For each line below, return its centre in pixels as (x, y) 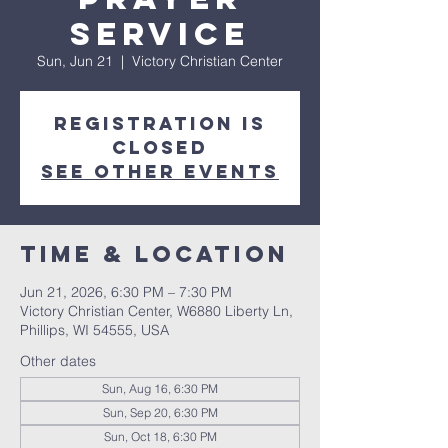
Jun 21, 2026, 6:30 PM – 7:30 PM (126, 292)
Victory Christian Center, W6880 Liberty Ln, (156, 311)
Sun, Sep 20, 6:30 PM (160, 412)
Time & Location (154, 254)
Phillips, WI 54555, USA (94, 330)
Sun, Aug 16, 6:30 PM (160, 388)
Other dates (58, 361)
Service (160, 34)
